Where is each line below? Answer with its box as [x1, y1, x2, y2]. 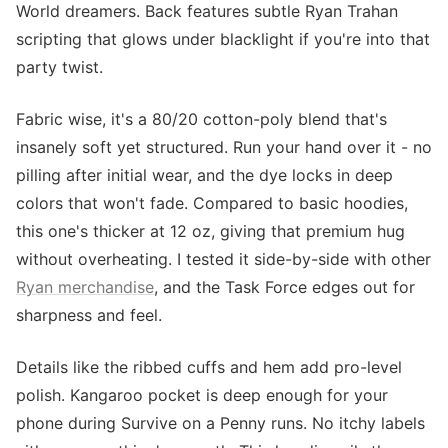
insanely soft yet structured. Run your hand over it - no [16, 137, 432, 157]
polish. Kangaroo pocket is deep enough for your [16, 385, 388, 405]
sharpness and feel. [16, 305, 162, 325]
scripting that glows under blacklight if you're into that [16, 29, 430, 49]
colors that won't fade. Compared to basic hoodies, [16, 193, 408, 213]
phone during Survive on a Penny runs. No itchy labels [16, 413, 425, 433]
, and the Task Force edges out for [154, 277, 415, 297]
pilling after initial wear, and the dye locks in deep [16, 165, 393, 185]
